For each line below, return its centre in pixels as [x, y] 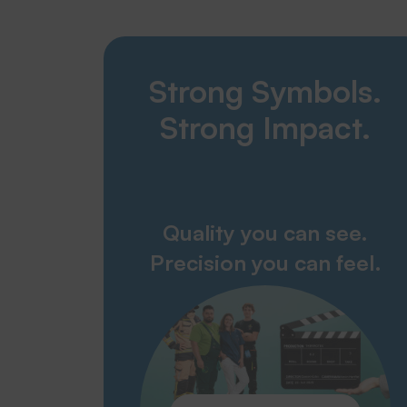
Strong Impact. [265, 128]
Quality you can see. [265, 233]
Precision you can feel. [265, 263]
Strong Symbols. [265, 91]
